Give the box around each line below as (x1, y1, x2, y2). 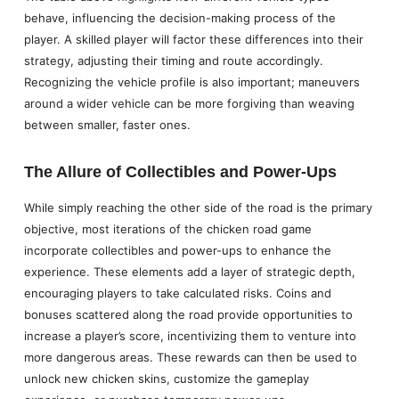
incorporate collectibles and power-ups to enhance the (23, 242, 331, 257)
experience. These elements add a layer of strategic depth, (23, 264, 355, 279)
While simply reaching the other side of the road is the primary (23, 199, 372, 215)
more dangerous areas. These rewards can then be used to (23, 349, 357, 364)
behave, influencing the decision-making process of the (23, 10, 336, 25)
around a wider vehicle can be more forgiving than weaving (23, 95, 354, 110)
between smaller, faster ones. (23, 117, 191, 132)
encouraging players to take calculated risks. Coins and (23, 285, 331, 300)
